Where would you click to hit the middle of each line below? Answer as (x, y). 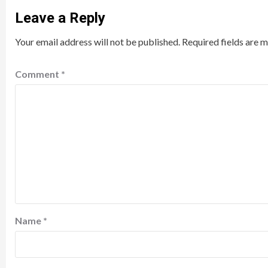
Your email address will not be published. (98, 41)
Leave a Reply (60, 18)
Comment (38, 74)
